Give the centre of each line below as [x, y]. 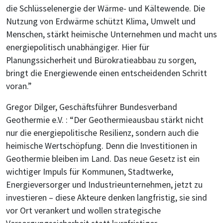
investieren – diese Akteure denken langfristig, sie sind [107, 198]
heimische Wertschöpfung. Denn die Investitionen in [102, 146]
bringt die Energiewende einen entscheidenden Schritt [107, 73]
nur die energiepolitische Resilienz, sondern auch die [102, 133]
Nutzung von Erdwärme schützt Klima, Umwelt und [101, 22]
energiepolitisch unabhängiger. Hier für [78, 48]
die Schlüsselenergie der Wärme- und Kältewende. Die [106, 9]
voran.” [19, 86]
